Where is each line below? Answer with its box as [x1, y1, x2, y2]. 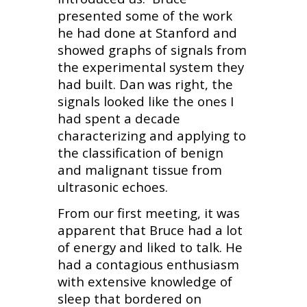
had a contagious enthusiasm [57, 255, 239, 273]
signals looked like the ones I [57, 93, 234, 110]
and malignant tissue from [57, 161, 222, 179]
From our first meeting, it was [57, 204, 240, 221]
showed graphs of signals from [57, 41, 247, 59]
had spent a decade [57, 110, 180, 127]
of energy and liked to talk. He [57, 238, 243, 256]
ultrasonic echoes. [57, 178, 168, 196]
